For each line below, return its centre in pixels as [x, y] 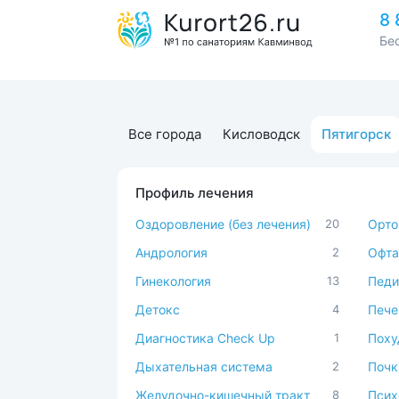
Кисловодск [261, 134]
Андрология [171, 252]
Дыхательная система [204, 366]
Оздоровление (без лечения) [223, 224]
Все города [165, 134]
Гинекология [173, 281]
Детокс [158, 309]
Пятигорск [356, 134]
